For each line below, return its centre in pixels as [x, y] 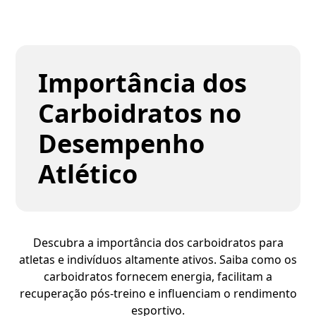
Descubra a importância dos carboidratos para [158, 243]
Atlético [88, 174]
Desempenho [122, 144]
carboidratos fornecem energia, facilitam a [158, 276]
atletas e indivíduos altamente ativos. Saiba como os [158, 260]
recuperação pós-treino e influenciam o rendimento [158, 293]
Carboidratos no [140, 113]
